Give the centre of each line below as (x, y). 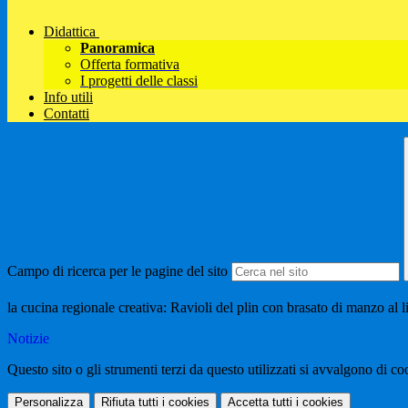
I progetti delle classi (139, 81)
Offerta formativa (130, 65)
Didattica (70, 32)
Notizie (28, 339)
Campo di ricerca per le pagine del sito (117, 271)
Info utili (68, 97)
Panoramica (117, 48)
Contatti (66, 114)
